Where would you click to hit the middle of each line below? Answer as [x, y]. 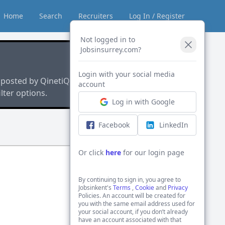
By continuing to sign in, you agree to [130, 180]
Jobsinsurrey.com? [111, 49]
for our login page [153, 152]
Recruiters [96, 16]
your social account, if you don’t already [133, 212]
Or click [92, 152]
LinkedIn [174, 125]
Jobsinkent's [96, 188]
